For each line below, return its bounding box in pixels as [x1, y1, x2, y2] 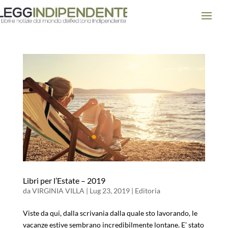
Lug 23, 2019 [89, 186, 130, 195]
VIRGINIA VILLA [32, 186, 84, 195]
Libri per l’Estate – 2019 [22, 175, 105, 185]
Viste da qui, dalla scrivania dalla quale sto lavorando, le [22, 208, 197, 217]
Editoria [134, 186, 160, 195]
